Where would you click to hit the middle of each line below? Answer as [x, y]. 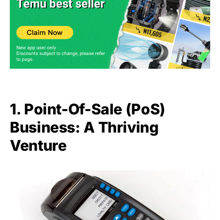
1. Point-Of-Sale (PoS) [87, 109]
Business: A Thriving [84, 127]
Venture [38, 145]
